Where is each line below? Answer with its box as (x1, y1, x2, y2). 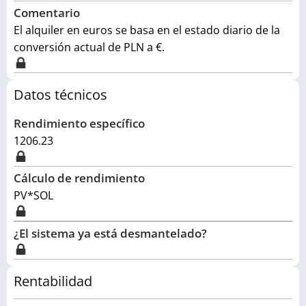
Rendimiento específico (14, 115, 145, 131)
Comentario (14, 5, 80, 20)
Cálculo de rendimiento (14, 170, 145, 186)
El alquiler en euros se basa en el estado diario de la (14, 23, 280, 38)
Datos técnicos (14, 85, 107, 104)
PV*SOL (14, 188, 53, 203)
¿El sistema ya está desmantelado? (14, 225, 207, 241)
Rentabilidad (14, 272, 92, 290)
